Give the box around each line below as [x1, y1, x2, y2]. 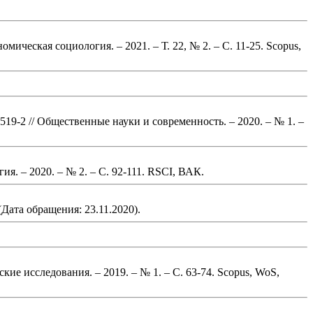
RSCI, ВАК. [145, 165, 204, 177]
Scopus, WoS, [214, 265, 279, 278]
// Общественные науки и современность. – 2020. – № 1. [26, 115, 296, 127]
